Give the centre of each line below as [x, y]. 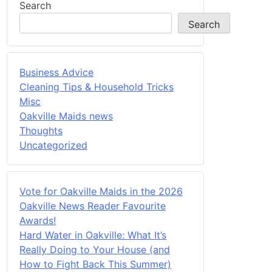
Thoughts [41, 130]
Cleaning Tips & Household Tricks [97, 87]
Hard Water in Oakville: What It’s [93, 235]
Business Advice [56, 72]
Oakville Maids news [66, 116]
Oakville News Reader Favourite [93, 206]
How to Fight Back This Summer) [95, 264]
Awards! [38, 220]
